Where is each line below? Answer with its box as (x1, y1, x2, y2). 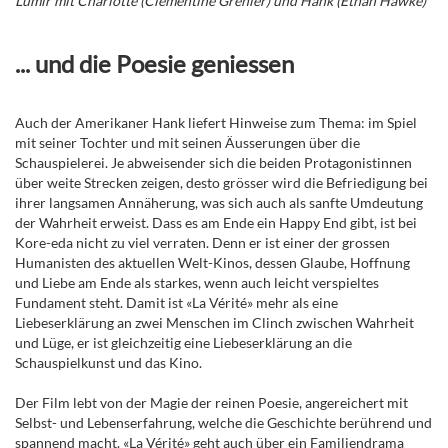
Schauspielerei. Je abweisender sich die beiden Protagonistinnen (15, 154, 412, 172)
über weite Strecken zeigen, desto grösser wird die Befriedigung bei (15, 174, 428, 192)
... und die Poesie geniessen (15, 49, 294, 79)
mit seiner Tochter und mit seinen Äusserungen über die (15, 134, 360, 152)
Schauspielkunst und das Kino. (15, 354, 202, 372)
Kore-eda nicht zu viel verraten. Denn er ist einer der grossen (15, 234, 390, 252)
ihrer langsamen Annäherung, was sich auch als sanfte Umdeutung (15, 194, 423, 212)
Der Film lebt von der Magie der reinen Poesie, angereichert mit (15, 394, 408, 412)
